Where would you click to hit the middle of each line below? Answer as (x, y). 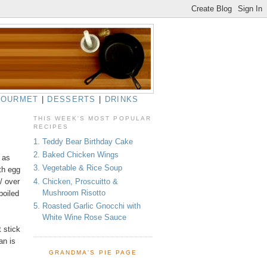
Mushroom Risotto (74, 193)
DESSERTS (72, 99)
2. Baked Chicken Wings (76, 155)
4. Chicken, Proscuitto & (76, 181)
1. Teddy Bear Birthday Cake (83, 141)
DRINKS (122, 99)
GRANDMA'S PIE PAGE (93, 253)
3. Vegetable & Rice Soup (78, 168)
